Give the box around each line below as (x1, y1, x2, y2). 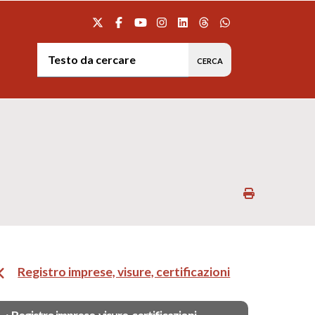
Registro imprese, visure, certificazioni (18, 264, 231, 279)
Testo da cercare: (188, 41, 262, 53)
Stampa (255, 186, 291, 200)
